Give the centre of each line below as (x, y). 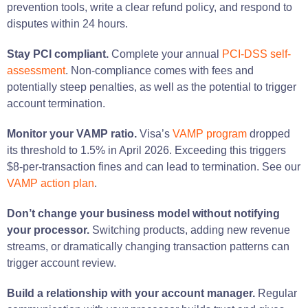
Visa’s (156, 133)
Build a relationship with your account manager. (132, 293)
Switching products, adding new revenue (191, 230)
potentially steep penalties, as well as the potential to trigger (152, 87)
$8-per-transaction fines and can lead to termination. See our (154, 166)
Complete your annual (167, 54)
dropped (268, 133)
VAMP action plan (51, 183)
